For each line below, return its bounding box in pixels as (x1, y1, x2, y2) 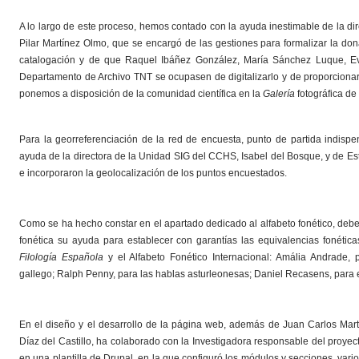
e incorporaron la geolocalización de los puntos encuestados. (19, 167, 287, 179)
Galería (263, 88, 295, 99)
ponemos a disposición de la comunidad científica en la (19, 88, 263, 99)
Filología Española (19, 252, 108, 263)
